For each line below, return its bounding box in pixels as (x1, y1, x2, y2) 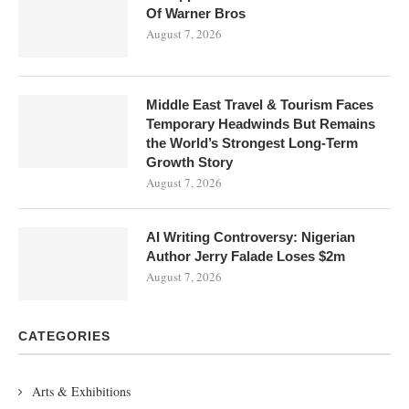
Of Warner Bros (146, 5, 246, 21)
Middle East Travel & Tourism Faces (146, 96, 373, 112)
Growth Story (146, 153, 233, 170)
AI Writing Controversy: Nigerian (146, 228, 355, 245)
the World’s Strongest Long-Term (146, 134, 358, 151)
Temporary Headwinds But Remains (146, 115, 375, 131)
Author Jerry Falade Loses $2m (146, 247, 345, 264)
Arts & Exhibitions (32, 382, 131, 400)
